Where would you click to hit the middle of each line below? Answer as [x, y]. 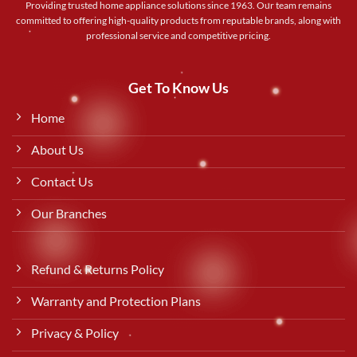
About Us [57, 150]
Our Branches [69, 214]
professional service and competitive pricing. [178, 36]
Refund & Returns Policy [98, 269]
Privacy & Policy [75, 333]
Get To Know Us [178, 88]
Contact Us [62, 182]
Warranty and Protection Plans [116, 301]
